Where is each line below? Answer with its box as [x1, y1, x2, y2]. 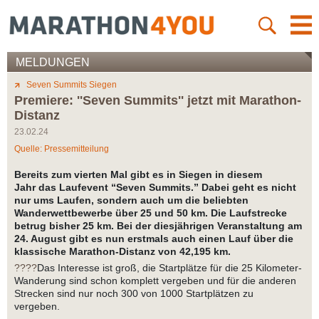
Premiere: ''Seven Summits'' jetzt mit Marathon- [14, 93, 301, 108]
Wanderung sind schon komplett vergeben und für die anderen [14, 275, 296, 287]
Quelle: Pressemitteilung [14, 144, 109, 155]
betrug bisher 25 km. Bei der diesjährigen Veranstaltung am [14, 220, 302, 232]
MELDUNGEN [16, 56, 90, 69]
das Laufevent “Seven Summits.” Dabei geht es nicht [36, 182, 296, 194]
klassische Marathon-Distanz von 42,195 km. [14, 246, 231, 258]
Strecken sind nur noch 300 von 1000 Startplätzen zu [14, 288, 253, 300]
